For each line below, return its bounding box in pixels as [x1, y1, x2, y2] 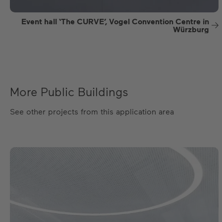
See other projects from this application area [10, 106, 174, 116]
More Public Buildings [10, 84, 128, 99]
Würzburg [173, 24, 210, 34]
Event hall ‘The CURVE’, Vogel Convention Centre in [21, 16, 210, 26]
